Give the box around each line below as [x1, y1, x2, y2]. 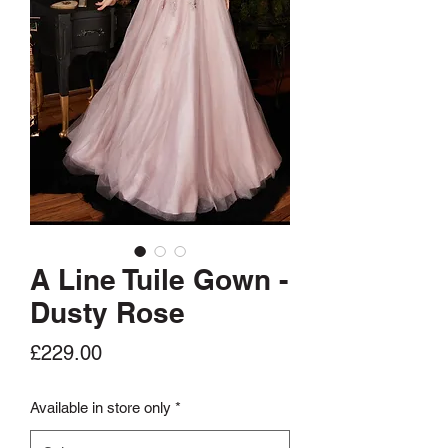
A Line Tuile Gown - [30, 263, 288, 297]
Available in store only [30, 399, 171, 417]
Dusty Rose [30, 296, 185, 330]
